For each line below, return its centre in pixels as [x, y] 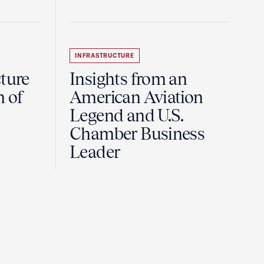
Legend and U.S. [127, 115]
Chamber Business [137, 134]
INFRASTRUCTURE [105, 56]
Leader [95, 152]
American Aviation [136, 97]
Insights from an [128, 79]
